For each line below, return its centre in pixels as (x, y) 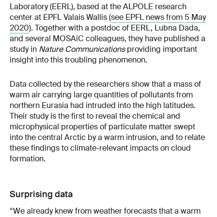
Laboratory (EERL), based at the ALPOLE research (98, 7)
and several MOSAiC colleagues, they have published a (108, 39)
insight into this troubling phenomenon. (78, 60)
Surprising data (41, 194)
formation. (28, 159)
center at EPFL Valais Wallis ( (60, 17)
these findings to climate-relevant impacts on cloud (100, 148)
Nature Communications (82, 49)
